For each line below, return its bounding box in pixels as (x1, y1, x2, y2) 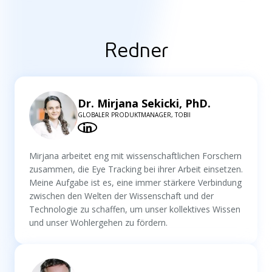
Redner (104, 38, 168, 62)
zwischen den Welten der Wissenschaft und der (29, 189, 214, 202)
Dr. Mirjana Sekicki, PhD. (78, 96, 211, 111)
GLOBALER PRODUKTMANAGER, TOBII (78, 110, 191, 120)
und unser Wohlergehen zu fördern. (29, 216, 168, 228)
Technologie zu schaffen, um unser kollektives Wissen (29, 203, 240, 215)
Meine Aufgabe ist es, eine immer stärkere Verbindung (29, 176, 242, 188)
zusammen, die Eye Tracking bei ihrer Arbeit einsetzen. (29, 163, 243, 175)
